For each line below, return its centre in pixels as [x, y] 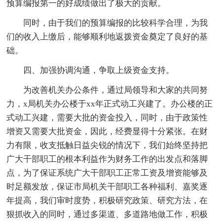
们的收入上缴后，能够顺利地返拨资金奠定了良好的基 [107, 37]
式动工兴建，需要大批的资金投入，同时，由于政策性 [107, 118]
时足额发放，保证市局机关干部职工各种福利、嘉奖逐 [107, 187]
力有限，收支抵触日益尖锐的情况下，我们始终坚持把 [107, 146]
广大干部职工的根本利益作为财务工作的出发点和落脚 [107, 159]
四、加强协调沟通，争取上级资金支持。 [99, 71]
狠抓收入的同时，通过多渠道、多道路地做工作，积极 [107, 215]
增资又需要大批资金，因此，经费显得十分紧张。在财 [107, 132]
